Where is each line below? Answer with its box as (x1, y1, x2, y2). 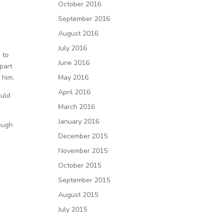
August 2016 (58, 29, 99, 38)
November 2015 (58, 146, 108, 155)
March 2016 (58, 102, 95, 111)
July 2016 (58, 44, 88, 53)
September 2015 (58, 175, 110, 185)
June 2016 (58, 58, 90, 67)
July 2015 (58, 205, 88, 214)
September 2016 (58, 14, 110, 23)
